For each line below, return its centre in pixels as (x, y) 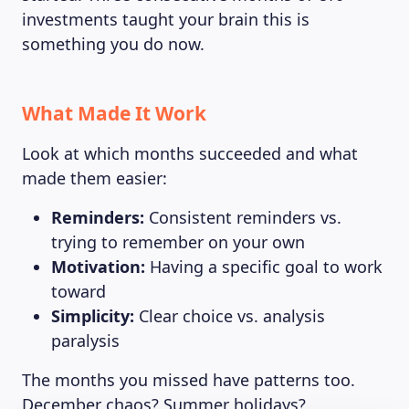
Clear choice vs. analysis (230, 316)
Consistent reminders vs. (245, 217)
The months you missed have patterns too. (189, 380)
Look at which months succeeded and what (190, 153)
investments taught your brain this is (166, 19)
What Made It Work (114, 113)
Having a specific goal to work (264, 267)
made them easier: (94, 178)
